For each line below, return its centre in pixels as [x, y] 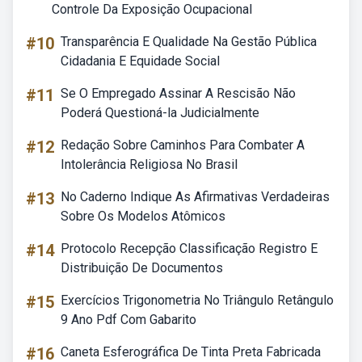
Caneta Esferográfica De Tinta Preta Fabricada [191, 352]
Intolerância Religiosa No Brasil [149, 164]
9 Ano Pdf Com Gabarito [128, 320]
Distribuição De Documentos [142, 268]
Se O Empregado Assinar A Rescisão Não [178, 93]
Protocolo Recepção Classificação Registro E [189, 248]
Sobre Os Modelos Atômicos [143, 216]
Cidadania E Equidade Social [140, 61]
